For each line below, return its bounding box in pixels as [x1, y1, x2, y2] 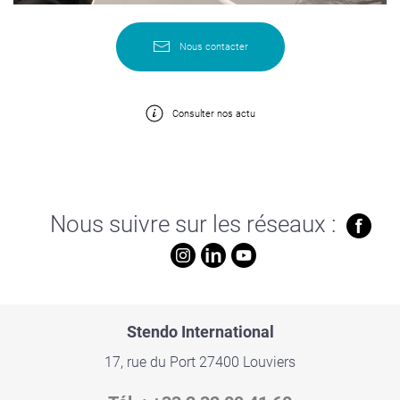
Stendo [126, 321, 178, 341]
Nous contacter [179, 40, 248, 53]
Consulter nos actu [171, 107, 255, 120]
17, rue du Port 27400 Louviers [104, 353, 296, 371]
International [180, 321, 274, 341]
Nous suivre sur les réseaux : [50, 210, 346, 237]
